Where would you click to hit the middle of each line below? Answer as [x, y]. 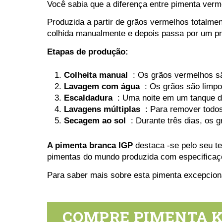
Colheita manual [96, 75]
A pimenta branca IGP [90, 145]
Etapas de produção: [87, 52]
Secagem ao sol [95, 120]
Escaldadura [88, 98]
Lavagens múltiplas [102, 109]
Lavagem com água [102, 86]
